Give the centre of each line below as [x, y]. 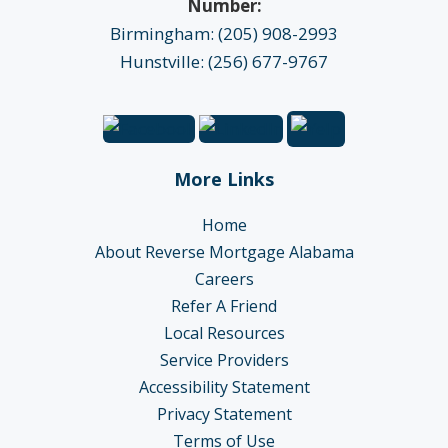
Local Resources [224, 332]
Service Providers [224, 359]
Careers [224, 278]
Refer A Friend [224, 305]
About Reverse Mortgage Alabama [224, 251]
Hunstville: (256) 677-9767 [224, 61]
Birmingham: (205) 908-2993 [224, 33]
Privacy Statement [224, 413]
